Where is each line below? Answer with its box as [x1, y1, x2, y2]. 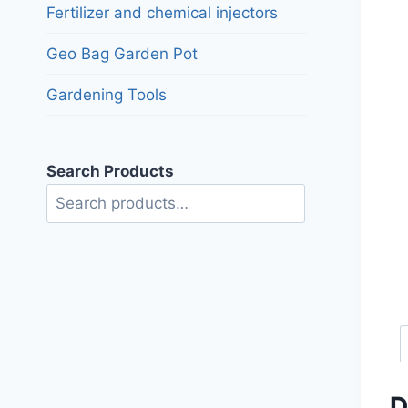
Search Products [46, 162, 174, 180]
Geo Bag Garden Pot [46, 44, 198, 63]
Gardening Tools [46, 85, 167, 104]
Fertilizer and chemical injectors [46, 3, 278, 22]
